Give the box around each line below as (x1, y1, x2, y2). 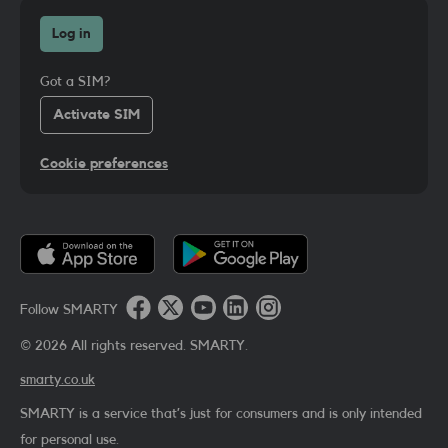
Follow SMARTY (20, 303, 118, 318)
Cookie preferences (40, 157, 168, 172)
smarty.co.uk (20, 373, 95, 388)
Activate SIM (53, 108, 140, 123)
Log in (52, 27, 91, 42)
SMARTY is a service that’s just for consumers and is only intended (20, 407, 422, 422)
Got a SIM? (40, 75, 110, 90)
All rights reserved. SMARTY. (67, 339, 248, 354)
